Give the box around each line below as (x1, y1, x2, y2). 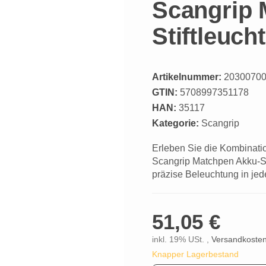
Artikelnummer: (152, 71, 221, 82)
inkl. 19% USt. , (152, 235, 211, 244)
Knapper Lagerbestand (152, 249, 239, 259)
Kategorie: (152, 118, 201, 128)
